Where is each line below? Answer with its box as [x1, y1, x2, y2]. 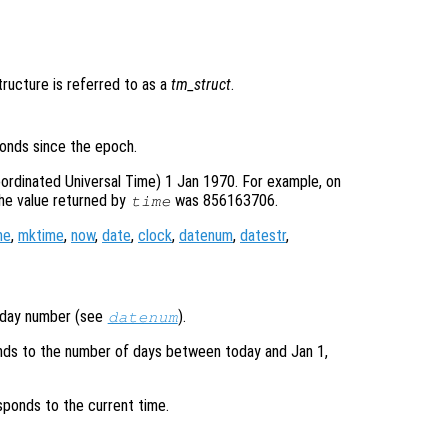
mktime [18, 226, 64, 246]
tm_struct [171, 75, 231, 95]
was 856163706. [171, 191, 279, 211]
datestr [240, 226, 286, 246]
